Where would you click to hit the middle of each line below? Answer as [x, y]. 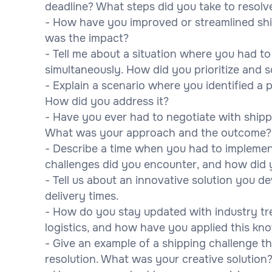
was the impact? [87, 38]
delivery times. [82, 196]
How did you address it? [107, 101]
